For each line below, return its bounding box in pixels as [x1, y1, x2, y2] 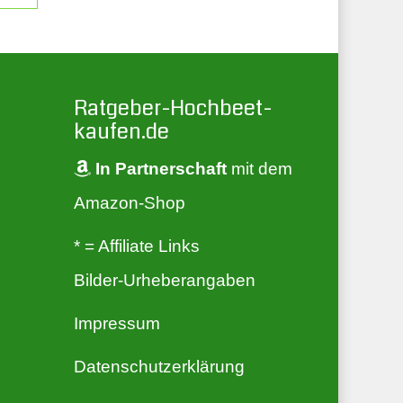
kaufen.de [73, 115, 169, 147]
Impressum [73, 313, 160, 333]
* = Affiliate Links [73, 236, 200, 255]
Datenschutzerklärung [73, 356, 245, 376]
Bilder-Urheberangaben [73, 270, 255, 290]
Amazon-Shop [73, 193, 185, 212]
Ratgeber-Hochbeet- [73, 92, 272, 123]
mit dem [230, 158, 292, 178]
